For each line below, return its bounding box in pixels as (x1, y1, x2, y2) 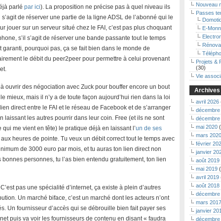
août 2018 (196, 183, 220, 188)
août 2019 (196, 157, 220, 163)
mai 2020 (196, 124, 218, 130)
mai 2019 (196, 166, 218, 172)
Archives (194, 87, 220, 94)
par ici (24, 3, 40, 10)
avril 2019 (196, 174, 219, 180)
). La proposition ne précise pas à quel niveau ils (40, 3, 170, 10)
